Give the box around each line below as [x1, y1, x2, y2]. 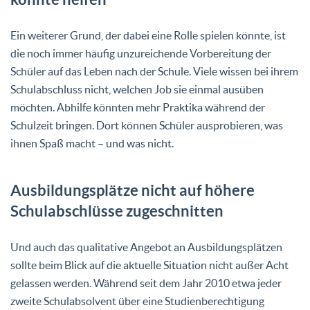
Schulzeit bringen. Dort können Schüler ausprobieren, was [10, 118, 283, 131]
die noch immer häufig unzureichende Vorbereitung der [10, 46, 271, 60]
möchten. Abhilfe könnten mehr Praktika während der [10, 100, 265, 113]
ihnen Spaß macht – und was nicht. [10, 136, 174, 149]
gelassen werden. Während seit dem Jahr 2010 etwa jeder [10, 276, 282, 289]
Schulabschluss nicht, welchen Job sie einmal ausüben [10, 82, 264, 95]
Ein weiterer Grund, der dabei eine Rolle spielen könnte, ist [10, 28, 286, 42]
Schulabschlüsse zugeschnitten [10, 201, 224, 219]
